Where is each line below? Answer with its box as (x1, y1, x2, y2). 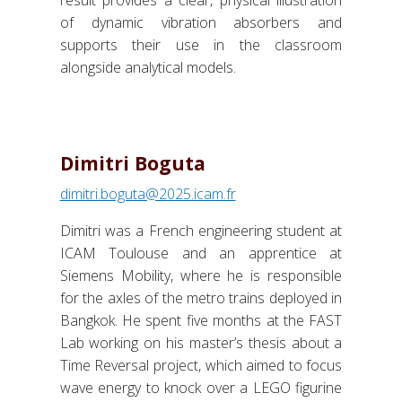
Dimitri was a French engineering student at (59, 220, 343, 240)
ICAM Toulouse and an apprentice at (59, 242, 343, 263)
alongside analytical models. (59, 57, 236, 77)
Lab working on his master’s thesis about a (59, 332, 343, 353)
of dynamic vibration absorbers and (59, 12, 343, 32)
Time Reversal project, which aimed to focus (59, 354, 343, 375)
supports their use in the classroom (59, 34, 343, 55)
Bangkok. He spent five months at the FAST (59, 310, 343, 330)
